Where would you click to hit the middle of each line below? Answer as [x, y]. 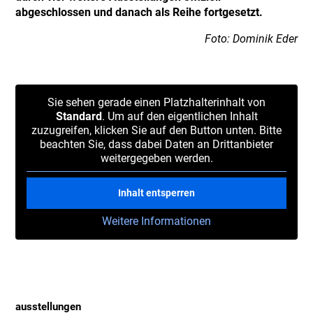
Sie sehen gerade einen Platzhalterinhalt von [156, 102]
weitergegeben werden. [156, 158]
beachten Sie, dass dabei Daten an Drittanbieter [156, 144]
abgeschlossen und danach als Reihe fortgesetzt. [139, 12]
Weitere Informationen [156, 221]
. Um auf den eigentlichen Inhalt [180, 116]
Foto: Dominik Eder [251, 39]
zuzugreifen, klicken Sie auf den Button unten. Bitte [156, 130]
